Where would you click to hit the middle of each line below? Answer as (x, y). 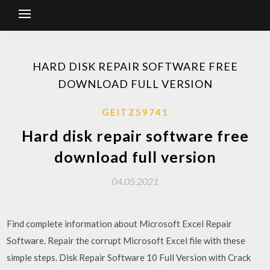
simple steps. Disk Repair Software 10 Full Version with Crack (129, 257)
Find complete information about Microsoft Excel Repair (120, 224)
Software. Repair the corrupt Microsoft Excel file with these (126, 240)
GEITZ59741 (135, 112)
